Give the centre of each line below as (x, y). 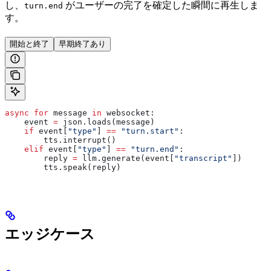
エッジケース (50, 234)
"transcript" (203, 158)
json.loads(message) (106, 122)
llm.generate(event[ (126, 158)
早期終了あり (82, 44)
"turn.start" (148, 131)
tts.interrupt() (60, 140)
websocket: (128, 113)
